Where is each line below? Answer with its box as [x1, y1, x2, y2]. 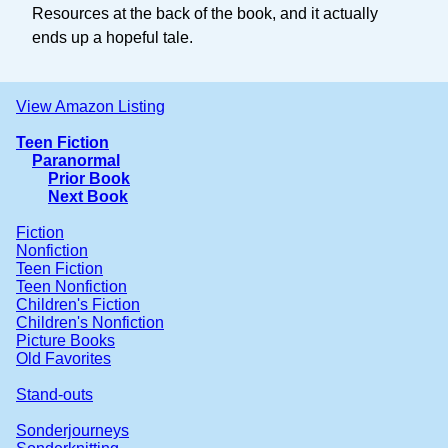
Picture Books [16, 332, 115, 350]
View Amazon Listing [16, 98, 165, 116]
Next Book [48, 188, 128, 206]
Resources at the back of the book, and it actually [32, 5, 378, 22]
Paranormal [32, 152, 120, 170]
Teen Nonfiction [16, 278, 127, 296]
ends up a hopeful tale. [32, 29, 193, 46]
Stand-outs [16, 386, 93, 404]
